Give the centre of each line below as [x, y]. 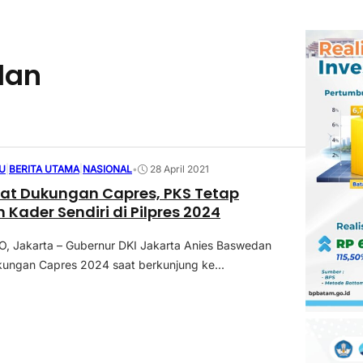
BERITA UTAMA [45, 169]
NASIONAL [108, 169]
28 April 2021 [180, 169]
